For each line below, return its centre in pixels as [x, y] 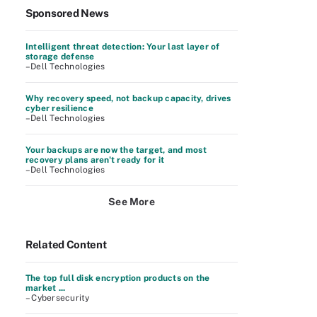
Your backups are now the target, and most [116, 150]
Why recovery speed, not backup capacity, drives [128, 98]
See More [132, 202]
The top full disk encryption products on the [118, 278]
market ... [46, 288]
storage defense [60, 57]
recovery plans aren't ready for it [95, 160]
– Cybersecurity [58, 298]
